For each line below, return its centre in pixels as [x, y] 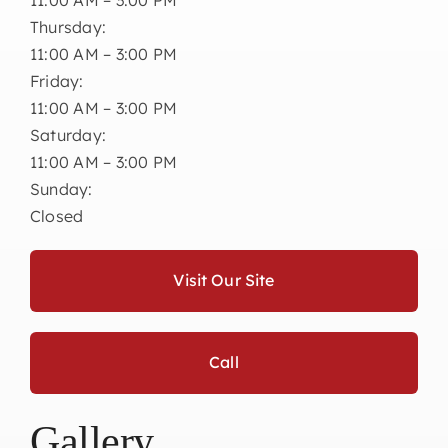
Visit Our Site [224, 279]
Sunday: [61, 188]
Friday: [56, 80]
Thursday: [68, 26]
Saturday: [68, 134]
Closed [56, 215]
